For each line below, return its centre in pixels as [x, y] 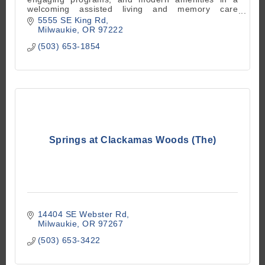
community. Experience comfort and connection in [132, 19]
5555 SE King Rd [72, 20]
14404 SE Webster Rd [82, 214]
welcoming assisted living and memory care [132, 9]
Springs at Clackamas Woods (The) [132, 140]
